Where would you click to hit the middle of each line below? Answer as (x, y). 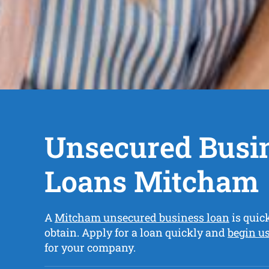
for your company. (90, 248)
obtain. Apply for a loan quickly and (136, 233)
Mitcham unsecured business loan (142, 218)
